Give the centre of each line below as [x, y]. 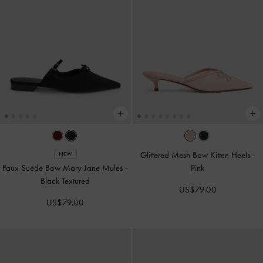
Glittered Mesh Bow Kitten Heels [196, 155]
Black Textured [65, 181]
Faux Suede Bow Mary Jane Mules [64, 168]
